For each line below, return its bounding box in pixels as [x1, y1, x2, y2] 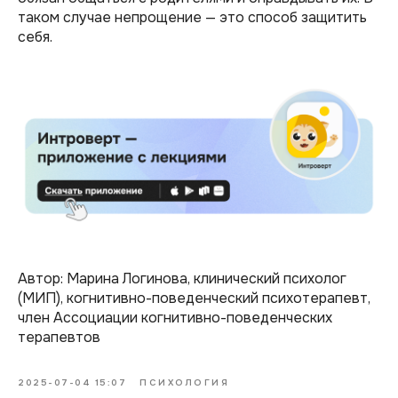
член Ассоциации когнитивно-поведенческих [18, 308, 332, 328]
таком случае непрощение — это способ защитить [18, 8, 367, 28]
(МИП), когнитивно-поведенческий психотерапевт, [18, 289, 370, 308]
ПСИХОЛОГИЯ [139, 377, 229, 389]
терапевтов [18, 328, 100, 347]
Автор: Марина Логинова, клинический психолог [18, 269, 346, 289]
